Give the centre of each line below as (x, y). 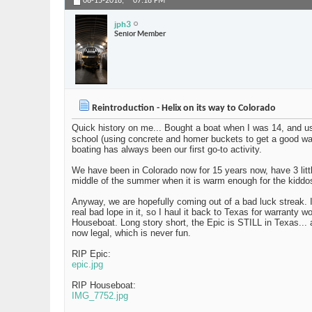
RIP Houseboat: (104, 286)
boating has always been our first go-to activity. (167, 150)
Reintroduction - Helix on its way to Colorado (183, 109)
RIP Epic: (91, 254)
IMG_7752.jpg (100, 296)
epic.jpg (87, 265)
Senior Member (140, 33)
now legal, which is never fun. (131, 233)
